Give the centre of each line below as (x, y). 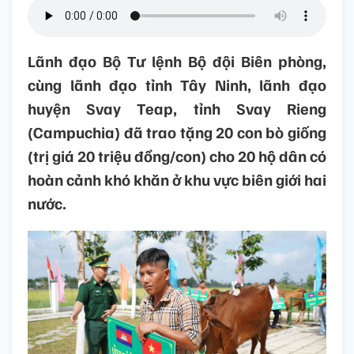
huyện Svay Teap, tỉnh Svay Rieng (177, 109)
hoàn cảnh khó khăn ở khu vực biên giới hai (177, 180)
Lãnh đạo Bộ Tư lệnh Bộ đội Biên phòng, (177, 61)
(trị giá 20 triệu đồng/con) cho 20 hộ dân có (177, 156)
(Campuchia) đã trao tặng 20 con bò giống (177, 132)
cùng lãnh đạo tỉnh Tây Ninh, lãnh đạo (177, 85)
